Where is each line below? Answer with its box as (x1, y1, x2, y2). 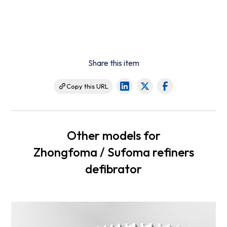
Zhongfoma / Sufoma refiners (33, 144, 194, 160)
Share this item (88, 58, 139, 68)
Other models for (66, 128, 161, 143)
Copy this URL (66, 82, 108, 90)
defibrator (85, 161, 142, 177)
